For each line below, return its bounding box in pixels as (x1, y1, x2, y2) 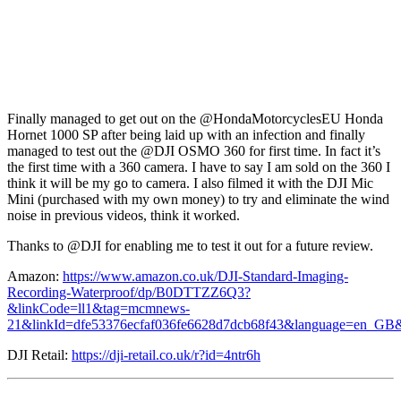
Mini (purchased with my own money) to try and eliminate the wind (7, 192, 389, 208)
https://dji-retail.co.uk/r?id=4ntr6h (72, 347, 260, 363)
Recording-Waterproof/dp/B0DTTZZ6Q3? (7, 285, 251, 301)
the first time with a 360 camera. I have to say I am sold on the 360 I (7, 159, 390, 175)
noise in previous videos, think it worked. (7, 208, 240, 224)
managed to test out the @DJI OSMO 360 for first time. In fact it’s (7, 143, 380, 159)
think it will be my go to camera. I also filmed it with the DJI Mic (7, 175, 373, 192)
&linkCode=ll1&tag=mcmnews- (7, 301, 190, 317)
